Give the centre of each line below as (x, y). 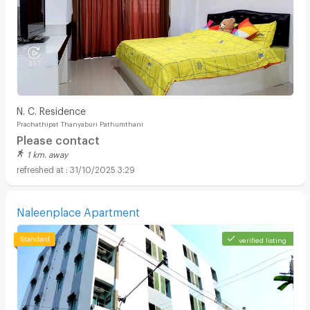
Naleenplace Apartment (78, 210)
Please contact (58, 138)
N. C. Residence (51, 109)
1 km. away (47, 153)
